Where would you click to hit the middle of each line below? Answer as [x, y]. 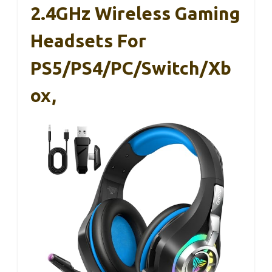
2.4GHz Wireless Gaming [135, 14]
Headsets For [88, 41]
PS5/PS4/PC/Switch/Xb [131, 68]
